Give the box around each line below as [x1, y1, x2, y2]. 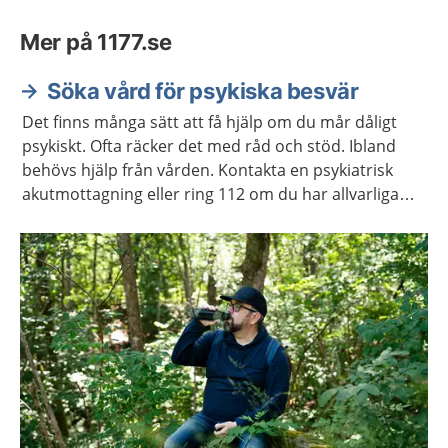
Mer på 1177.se [20, 29, 172, 55]
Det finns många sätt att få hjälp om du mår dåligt [22, 111, 397, 133]
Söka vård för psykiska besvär [47, 78, 359, 104]
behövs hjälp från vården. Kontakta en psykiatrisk [22, 159, 393, 181]
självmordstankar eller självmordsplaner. [22, 207, 331, 229]
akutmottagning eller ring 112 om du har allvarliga [22, 183, 399, 205]
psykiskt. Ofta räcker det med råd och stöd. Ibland [22, 135, 396, 157]
